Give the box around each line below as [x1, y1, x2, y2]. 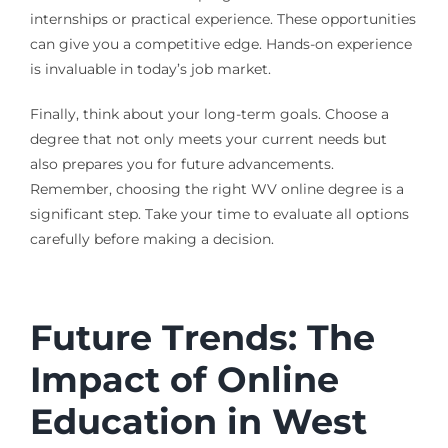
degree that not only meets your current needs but [29, 130, 387, 149]
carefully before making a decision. [29, 230, 274, 249]
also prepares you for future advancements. [29, 155, 334, 174]
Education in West [29, 400, 367, 444]
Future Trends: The [29, 316, 375, 360]
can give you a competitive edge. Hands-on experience [29, 35, 412, 54]
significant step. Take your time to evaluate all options [29, 205, 409, 224]
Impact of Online [29, 358, 339, 402]
